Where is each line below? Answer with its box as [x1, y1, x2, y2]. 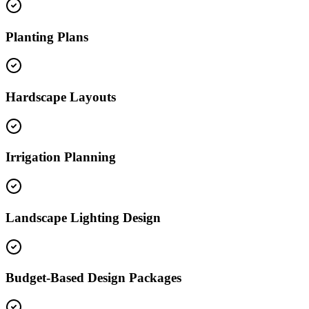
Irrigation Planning [6, 150, 116, 165]
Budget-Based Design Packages [6, 270, 181, 286]
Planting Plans [6, 29, 88, 44]
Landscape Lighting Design [6, 210, 161, 225]
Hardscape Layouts [6, 89, 116, 104]
